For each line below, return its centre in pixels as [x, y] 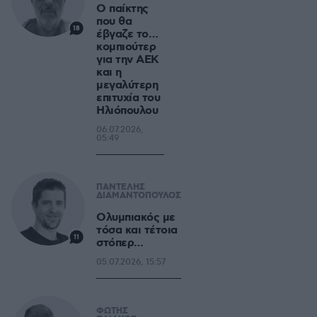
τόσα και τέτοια [137, 230]
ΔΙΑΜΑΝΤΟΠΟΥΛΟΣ [139, 196]
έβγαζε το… [127, 34]
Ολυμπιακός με [136, 218]
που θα [114, 22]
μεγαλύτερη [127, 85]
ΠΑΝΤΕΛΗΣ [121, 188]
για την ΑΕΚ [128, 60]
